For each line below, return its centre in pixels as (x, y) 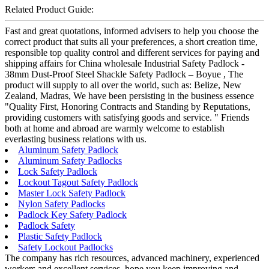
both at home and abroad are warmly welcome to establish (115, 128)
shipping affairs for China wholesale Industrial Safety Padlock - (125, 63)
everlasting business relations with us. (76, 139)
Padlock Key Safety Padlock (72, 214)
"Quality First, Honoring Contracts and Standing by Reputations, (128, 106)
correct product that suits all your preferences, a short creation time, (131, 41)
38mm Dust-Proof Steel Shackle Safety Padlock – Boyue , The (124, 74)
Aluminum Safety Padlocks (70, 160)
